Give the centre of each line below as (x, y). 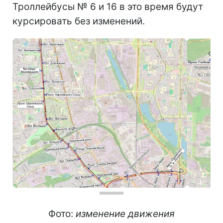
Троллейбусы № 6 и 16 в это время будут (108, 7)
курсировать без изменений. (79, 21)
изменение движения (125, 214)
